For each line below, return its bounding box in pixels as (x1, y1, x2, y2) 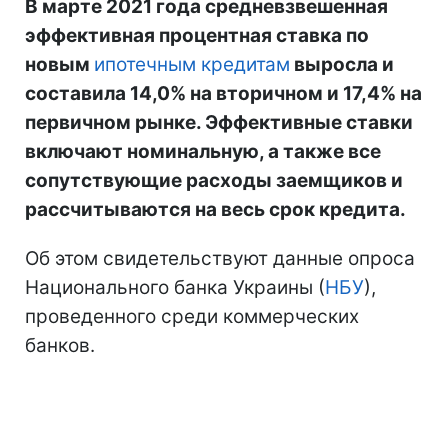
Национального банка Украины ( (25, 275, 325, 299)
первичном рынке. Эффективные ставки (25, 110, 413, 134)
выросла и (290, 52, 394, 76)
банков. (25, 333, 95, 357)
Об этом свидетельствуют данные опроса (25, 246, 415, 270)
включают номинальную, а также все (25, 139, 381, 163)
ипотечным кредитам (94, 52, 290, 76)
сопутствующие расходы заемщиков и (25, 168, 403, 192)
